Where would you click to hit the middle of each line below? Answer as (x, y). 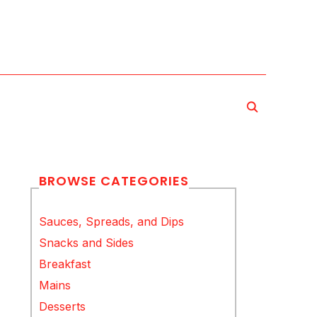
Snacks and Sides (87, 242)
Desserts (63, 306)
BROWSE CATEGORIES (114, 181)
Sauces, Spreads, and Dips (112, 221)
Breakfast (65, 264)
